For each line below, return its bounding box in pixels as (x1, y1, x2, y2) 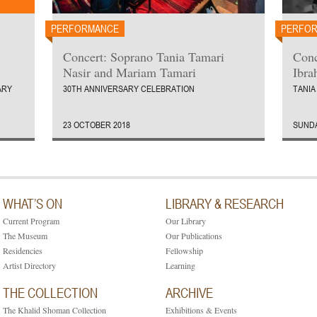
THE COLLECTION (3, 284, 98, 301)
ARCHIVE (166, 284, 213, 301)
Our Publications (166, 230, 222, 241)
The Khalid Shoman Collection (3, 304, 106, 316)
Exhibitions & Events (166, 304, 237, 316)
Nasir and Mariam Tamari (63, 64, 196, 81)
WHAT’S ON (3, 195, 62, 212)
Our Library (166, 215, 206, 226)
